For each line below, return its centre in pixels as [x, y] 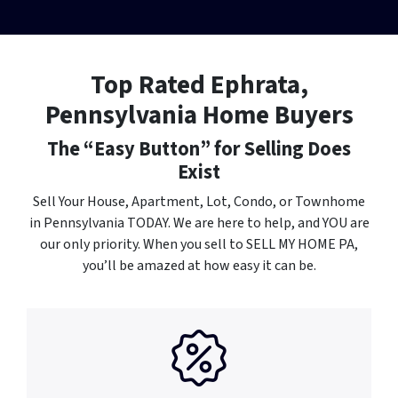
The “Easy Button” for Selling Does [199, 149]
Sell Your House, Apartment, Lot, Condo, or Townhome [199, 201]
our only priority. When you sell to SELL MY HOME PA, [199, 244]
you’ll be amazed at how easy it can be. [199, 265]
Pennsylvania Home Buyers [199, 115]
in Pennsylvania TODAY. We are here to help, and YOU [189, 223]
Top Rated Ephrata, [199, 85]
